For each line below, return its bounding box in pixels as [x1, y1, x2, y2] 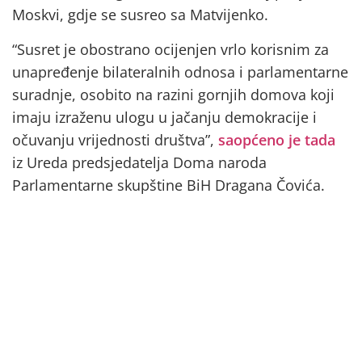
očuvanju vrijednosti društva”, [12, 129, 214, 149]
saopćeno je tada [214, 129, 335, 149]
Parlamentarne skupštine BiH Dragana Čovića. [12, 175, 325, 195]
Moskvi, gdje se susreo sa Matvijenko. [12, 5, 268, 25]
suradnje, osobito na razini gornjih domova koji [12, 84, 335, 104]
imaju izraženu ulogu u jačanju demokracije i [12, 107, 317, 127]
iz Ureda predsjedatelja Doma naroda [12, 152, 267, 172]
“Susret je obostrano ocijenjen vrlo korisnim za [12, 39, 329, 59]
